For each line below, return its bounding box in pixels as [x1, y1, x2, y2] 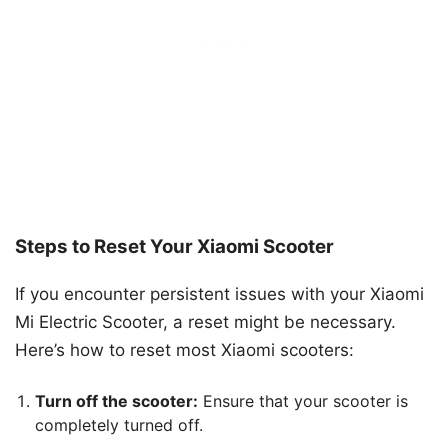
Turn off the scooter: [35, 391, 198, 412]
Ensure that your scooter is [198, 391, 408, 412]
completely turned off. [35, 415, 203, 436]
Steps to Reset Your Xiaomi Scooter [15, 235, 334, 259]
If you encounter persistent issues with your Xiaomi [15, 283, 424, 304]
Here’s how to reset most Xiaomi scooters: [15, 339, 354, 360]
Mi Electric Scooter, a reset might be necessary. [15, 311, 396, 332]
